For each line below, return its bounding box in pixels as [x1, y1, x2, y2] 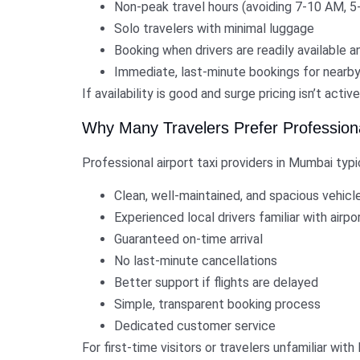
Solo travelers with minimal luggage [114, 21, 314, 37]
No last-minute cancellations [114, 253, 277, 269]
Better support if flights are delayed [114, 275, 318, 291]
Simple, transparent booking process [114, 297, 321, 313]
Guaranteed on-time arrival [114, 231, 263, 247]
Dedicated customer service [114, 318, 276, 334]
